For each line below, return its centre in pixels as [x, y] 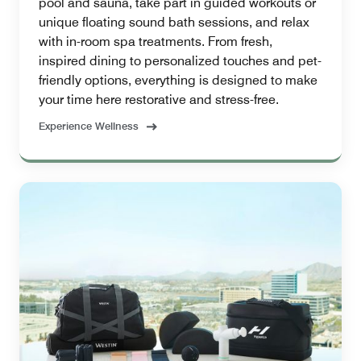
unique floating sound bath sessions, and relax [174, 23]
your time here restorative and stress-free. [159, 100]
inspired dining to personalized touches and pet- [180, 61]
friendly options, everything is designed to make [178, 81]
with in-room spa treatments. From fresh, [156, 42]
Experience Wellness [89, 126]
